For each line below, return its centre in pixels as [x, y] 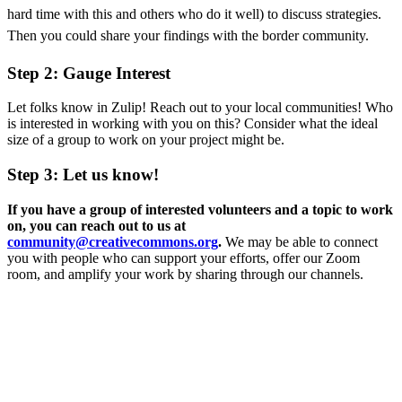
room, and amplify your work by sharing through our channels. [185, 274]
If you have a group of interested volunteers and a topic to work [200, 209]
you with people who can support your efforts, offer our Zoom [184, 258]
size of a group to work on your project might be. [146, 140]
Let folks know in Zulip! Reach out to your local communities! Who [200, 108]
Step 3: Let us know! [83, 174]
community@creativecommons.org [113, 241]
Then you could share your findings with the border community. [188, 35]
